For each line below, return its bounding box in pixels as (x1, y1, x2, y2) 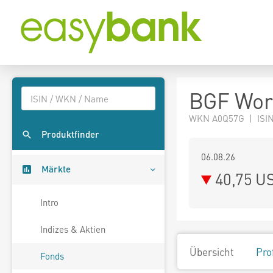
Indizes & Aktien (40, 223, 105, 236)
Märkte (41, 163, 71, 175)
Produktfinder (41, 128, 99, 141)
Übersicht (190, 245, 234, 258)
